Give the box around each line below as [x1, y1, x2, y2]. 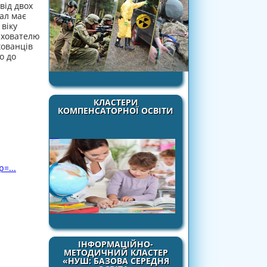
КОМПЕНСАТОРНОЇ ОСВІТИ [58, 104, 173, 116]
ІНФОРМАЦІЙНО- [78, 238, 153, 250]
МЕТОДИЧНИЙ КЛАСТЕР [63, 247, 168, 259]
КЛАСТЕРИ [93, 96, 138, 108]
